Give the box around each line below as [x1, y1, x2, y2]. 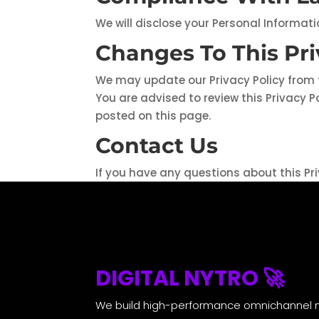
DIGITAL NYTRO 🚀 [95, 263, 285, 294]
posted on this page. [95, 108, 211, 124]
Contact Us [95, 132, 219, 159]
